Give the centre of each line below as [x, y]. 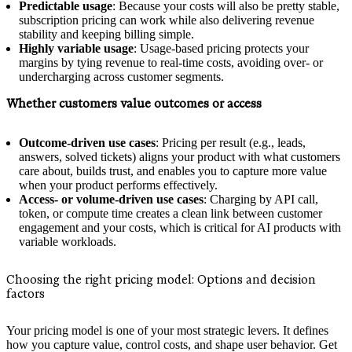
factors [26, 293]
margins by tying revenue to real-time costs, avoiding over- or [171, 63]
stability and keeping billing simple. [106, 35]
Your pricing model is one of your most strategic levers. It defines [167, 330]
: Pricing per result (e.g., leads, [231, 143]
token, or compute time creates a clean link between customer [170, 214]
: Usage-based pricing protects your [221, 49]
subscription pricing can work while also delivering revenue [167, 20]
